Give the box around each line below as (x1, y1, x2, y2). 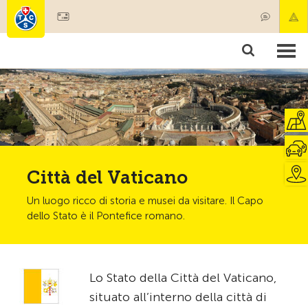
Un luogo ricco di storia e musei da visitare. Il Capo (27, 195, 263, 207)
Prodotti (153, 32, 195, 42)
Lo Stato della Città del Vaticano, (89, 270, 276, 285)
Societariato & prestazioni (8, 32, 135, 42)
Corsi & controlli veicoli (8, 56, 124, 67)
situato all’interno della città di (89, 289, 267, 305)
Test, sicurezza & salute (8, 81, 118, 91)
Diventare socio (92, 8, 151, 16)
